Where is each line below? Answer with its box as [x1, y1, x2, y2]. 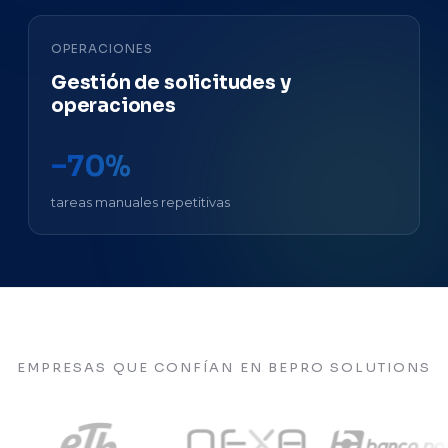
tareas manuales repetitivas [51, 194, 230, 210]
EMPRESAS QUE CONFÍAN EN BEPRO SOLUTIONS [16, 359, 432, 376]
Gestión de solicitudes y [51, 71, 291, 95]
